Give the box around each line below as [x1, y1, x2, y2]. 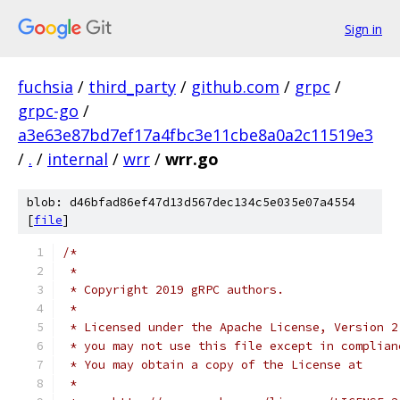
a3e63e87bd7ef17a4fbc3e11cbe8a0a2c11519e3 [18, 124, 373, 146]
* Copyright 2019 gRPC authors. [62, 282, 284, 297]
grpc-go [18, 100, 79, 121]
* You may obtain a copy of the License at [62, 357, 362, 372]
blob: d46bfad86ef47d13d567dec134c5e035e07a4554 [27, 195, 355, 210]
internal [47, 148, 108, 170]
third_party [88, 76, 176, 97]
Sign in [345, 20, 382, 37]
